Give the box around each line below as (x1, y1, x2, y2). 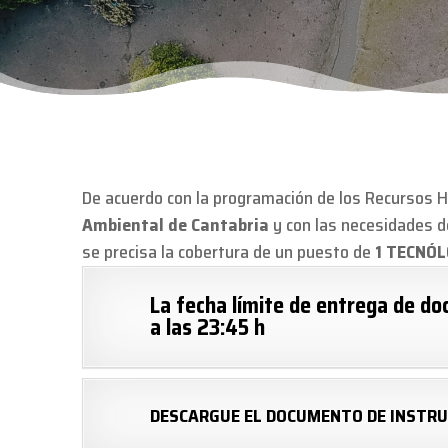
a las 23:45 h (149, 309, 265, 345)
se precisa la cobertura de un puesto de (81, 237, 375, 266)
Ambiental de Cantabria (81, 210, 269, 239)
